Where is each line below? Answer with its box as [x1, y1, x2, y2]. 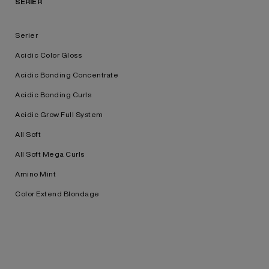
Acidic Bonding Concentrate [15, 71, 118, 79]
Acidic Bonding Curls [15, 91, 91, 98]
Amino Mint [15, 170, 56, 178]
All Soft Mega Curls [15, 150, 85, 158]
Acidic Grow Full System [15, 110, 103, 118]
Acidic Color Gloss [15, 51, 82, 59]
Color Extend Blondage [15, 190, 100, 198]
